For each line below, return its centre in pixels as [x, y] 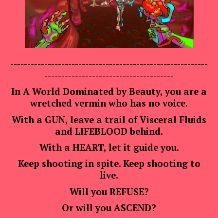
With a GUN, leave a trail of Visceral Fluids [109, 119]
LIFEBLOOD [101, 131]
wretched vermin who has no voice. [109, 103]
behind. [145, 131]
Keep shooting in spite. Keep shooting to [109, 164]
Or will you [88, 208]
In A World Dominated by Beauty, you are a [109, 92]
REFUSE [127, 191]
